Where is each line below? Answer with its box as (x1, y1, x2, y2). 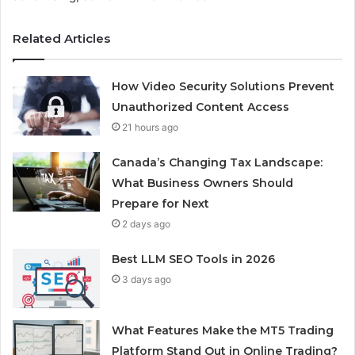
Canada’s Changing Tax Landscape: (112, 155, 323, 170)
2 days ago (122, 217, 171, 230)
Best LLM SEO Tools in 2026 (112, 251, 276, 266)
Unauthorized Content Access (112, 99, 290, 114)
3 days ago (122, 273, 172, 285)
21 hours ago (122, 120, 179, 133)
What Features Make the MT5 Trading (112, 323, 334, 338)
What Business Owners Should (112, 175, 294, 190)
